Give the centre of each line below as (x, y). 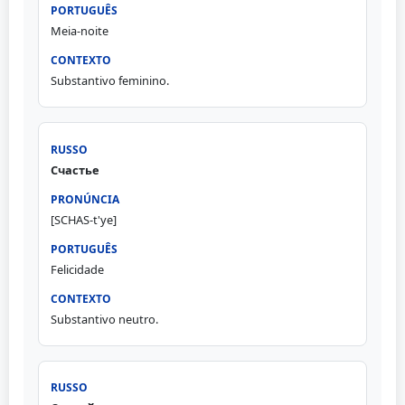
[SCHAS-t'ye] (83, 219)
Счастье (75, 170)
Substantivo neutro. (104, 319)
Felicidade (77, 269)
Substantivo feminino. (109, 81)
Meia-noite (79, 31)
